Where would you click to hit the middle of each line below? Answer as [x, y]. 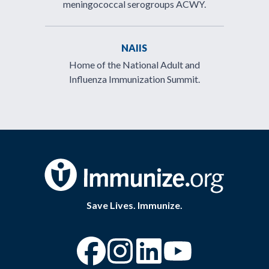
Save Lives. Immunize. [134, 205]
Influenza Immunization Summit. [134, 79]
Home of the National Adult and [134, 65]
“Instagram [175, 248]
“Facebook [145, 248]
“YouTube [228, 248]
